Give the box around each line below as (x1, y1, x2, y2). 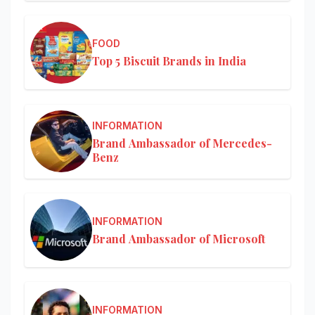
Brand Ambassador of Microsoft (92, 231, 265, 246)
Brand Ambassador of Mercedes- (92, 135, 272, 150)
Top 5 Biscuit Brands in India (92, 53, 246, 69)
